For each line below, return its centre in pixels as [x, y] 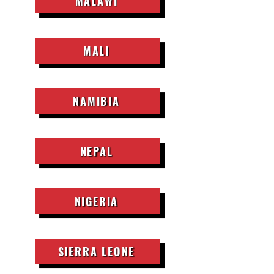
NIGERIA [96, 201]
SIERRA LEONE [96, 251]
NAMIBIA [96, 101]
